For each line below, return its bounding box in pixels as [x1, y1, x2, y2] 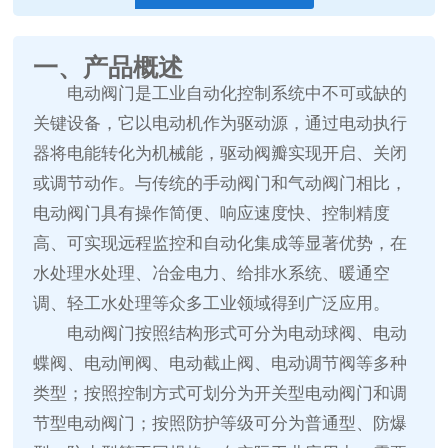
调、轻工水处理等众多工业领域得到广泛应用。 [33, 294, 391, 314]
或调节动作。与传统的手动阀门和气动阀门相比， [33, 174, 408, 194]
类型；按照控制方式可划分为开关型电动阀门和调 [33, 384, 408, 404]
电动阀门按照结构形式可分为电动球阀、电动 [67, 324, 408, 344]
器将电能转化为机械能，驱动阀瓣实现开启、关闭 [33, 144, 408, 164]
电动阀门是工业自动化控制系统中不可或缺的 [67, 84, 408, 104]
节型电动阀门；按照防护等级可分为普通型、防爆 [33, 414, 408, 434]
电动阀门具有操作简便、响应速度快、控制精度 [33, 204, 391, 224]
